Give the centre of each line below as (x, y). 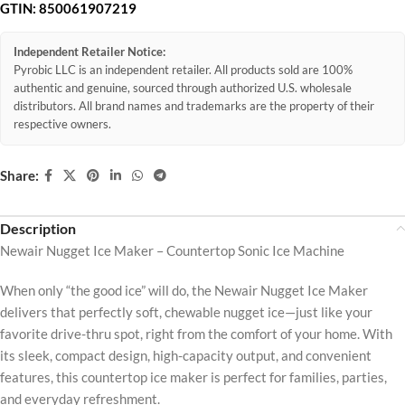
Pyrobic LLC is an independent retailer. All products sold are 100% (183, 70)
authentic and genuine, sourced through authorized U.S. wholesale (183, 88)
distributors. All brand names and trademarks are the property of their (194, 106)
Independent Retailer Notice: (89, 52)
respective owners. (62, 124)
